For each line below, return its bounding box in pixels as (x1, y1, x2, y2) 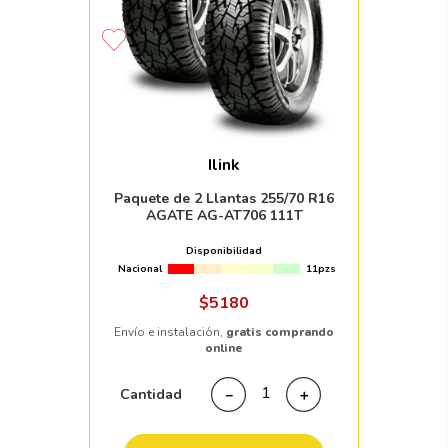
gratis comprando (226, 324, 334, 341)
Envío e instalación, (114, 324, 226, 341)
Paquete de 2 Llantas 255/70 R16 (114, 189, 334, 209)
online (205, 340, 243, 357)
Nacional (118, 262, 162, 277)
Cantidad (120, 384, 182, 404)
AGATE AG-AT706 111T (145, 206, 303, 226)
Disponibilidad (186, 244, 262, 259)
